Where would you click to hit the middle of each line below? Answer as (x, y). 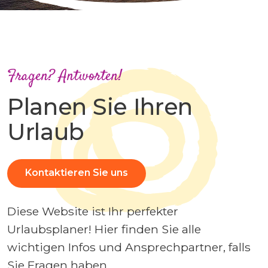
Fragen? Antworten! (65, 77)
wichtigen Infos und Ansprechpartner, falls (129, 247)
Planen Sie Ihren (100, 107)
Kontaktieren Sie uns (77, 173)
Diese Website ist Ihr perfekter (93, 211)
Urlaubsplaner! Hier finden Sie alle (104, 229)
